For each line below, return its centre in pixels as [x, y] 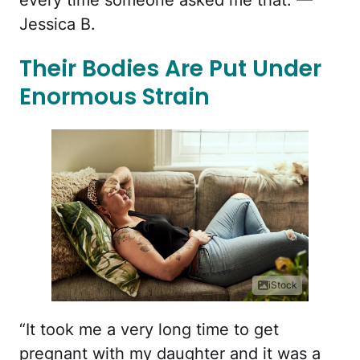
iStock [283, 284]
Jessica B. [57, 24]
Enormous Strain [115, 96]
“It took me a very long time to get [149, 329]
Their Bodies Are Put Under [170, 68]
